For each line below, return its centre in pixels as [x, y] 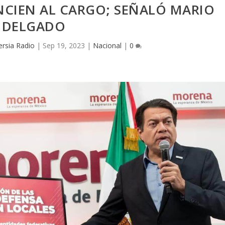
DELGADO [34, 26]
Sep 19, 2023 [64, 45]
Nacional [107, 45]
